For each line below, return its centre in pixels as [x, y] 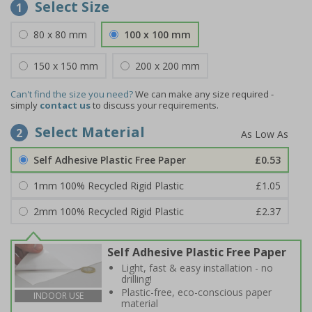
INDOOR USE [58, 295]
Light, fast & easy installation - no [197, 268]
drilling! [136, 279]
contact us [65, 105]
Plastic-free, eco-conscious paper [196, 292]
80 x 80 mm [60, 34]
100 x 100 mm [157, 34]
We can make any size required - [204, 94]
